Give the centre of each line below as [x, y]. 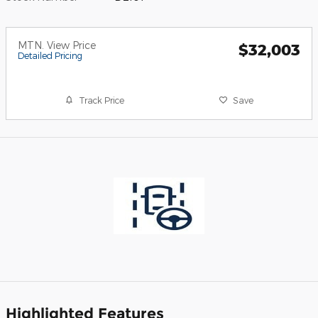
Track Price [102, 100]
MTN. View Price [57, 45]
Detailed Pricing [50, 56]
